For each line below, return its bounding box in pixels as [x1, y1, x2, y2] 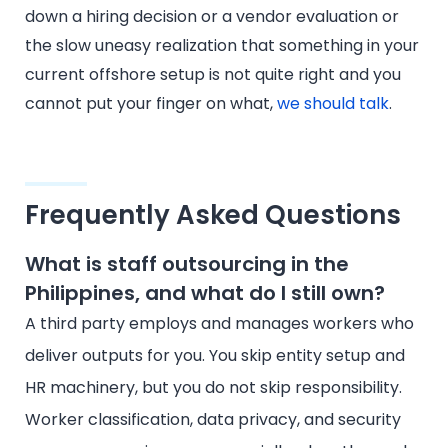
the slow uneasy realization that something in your [25, 33, 419, 57]
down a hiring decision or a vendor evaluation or [25, 4, 399, 28]
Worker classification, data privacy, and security [25, 407, 401, 431]
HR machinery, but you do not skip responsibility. [25, 375, 402, 399]
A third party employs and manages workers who [25, 311, 414, 335]
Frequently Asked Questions [25, 196, 401, 233]
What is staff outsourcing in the [25, 249, 349, 278]
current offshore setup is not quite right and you [25, 62, 401, 86]
